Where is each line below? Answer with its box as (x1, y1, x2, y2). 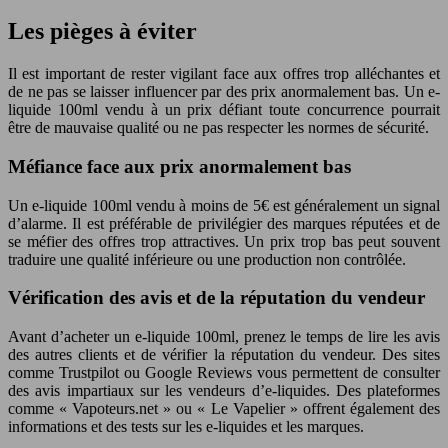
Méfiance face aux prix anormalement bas (8, 155, 351, 177)
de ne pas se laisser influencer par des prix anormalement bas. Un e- (8, 83, 440, 101)
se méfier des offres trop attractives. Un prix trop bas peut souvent (8, 232, 440, 250)
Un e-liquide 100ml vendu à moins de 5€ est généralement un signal (8, 196, 440, 214)
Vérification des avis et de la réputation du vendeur (8, 287, 425, 309)
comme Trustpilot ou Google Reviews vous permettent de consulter (8, 363, 440, 381)
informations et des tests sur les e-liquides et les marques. (8, 417, 364, 435)
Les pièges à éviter (8, 18, 197, 45)
